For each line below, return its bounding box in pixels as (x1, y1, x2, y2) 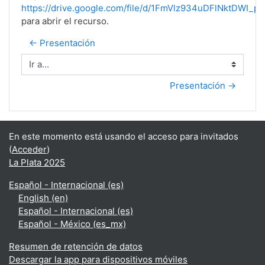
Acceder (12, 144, 47, 155)
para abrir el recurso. (21, 15, 109, 27)
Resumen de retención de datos (9, 241, 143, 252)
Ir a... (21, 64, 41, 76)
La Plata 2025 (9, 157, 65, 168)
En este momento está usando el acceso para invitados (9, 131, 238, 142)
